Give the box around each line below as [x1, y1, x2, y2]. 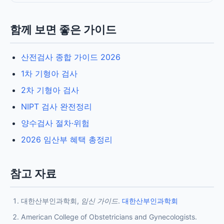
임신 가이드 [81, 196, 118, 205]
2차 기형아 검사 [21, 85, 79, 95]
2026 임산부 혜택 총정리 [21, 134, 112, 145]
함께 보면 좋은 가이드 [10, 23, 116, 36]
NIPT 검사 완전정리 [21, 101, 92, 112]
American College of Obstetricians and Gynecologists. [21, 212, 197, 221]
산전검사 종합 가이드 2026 [21, 52, 120, 62]
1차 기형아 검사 [21, 68, 77, 79]
